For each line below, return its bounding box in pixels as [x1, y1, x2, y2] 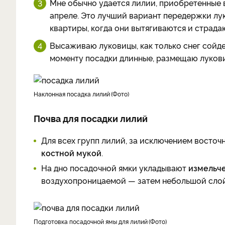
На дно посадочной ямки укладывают [41, 162, 188, 173]
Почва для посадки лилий [34, 112, 148, 124]
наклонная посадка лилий [38, 89, 110, 98]
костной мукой [41, 147, 101, 158]
